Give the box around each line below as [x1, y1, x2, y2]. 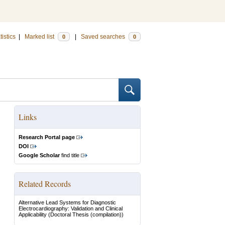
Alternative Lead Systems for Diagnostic [19, 199, 116, 205]
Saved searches [81, 33, 127, 40]
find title [60, 152, 79, 158]
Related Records [19, 178, 71, 189]
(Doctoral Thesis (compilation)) [47, 211, 124, 217]
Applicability [19, 211, 47, 217]
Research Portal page [19, 134, 75, 140]
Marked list [25, 33, 56, 40]
